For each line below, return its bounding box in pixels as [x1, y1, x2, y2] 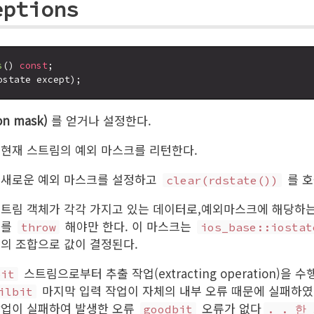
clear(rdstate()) [165, 172, 278, 187]
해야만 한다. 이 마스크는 [61, 217, 195, 235]
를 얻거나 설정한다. [47, 111, 151, 129]
